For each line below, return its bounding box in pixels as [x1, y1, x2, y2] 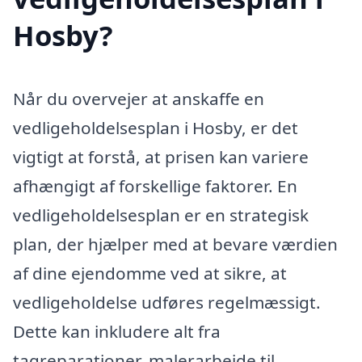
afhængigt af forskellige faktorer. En [13, 174, 297, 197]
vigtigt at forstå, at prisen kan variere [13, 145, 309, 168]
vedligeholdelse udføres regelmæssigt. [13, 290, 321, 314]
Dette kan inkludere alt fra [13, 319, 221, 343]
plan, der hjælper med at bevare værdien [13, 232, 338, 255]
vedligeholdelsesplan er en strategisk [13, 203, 309, 226]
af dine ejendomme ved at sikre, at [13, 261, 287, 284]
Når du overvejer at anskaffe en [13, 86, 264, 110]
